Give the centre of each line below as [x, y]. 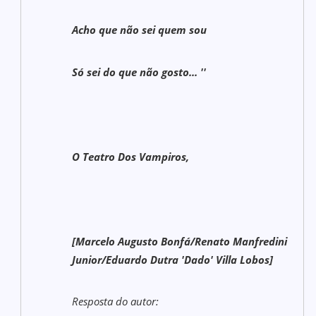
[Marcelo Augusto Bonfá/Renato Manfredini [180, 241]
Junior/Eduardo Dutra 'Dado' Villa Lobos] [173, 260]
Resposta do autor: [116, 301]
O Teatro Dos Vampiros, [131, 157]
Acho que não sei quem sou [140, 30]
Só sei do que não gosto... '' [139, 72]
